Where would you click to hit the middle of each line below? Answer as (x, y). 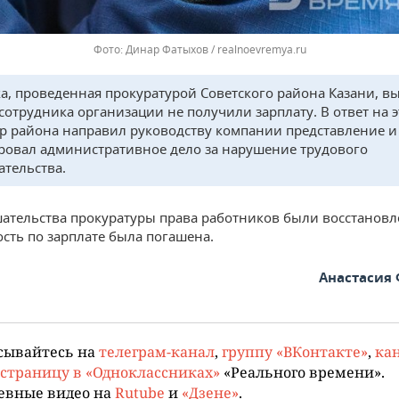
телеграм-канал (157, 351)
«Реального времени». (302, 371)
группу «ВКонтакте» (295, 351)
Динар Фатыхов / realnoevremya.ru (216, 49)
